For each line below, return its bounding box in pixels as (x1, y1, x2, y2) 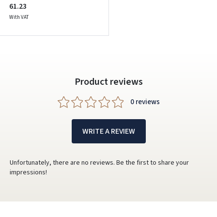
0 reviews (130, 97, 160, 107)
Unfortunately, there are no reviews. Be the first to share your (10, 157, 189, 168)
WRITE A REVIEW (82, 126, 135, 137)
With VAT (9, 13, 29, 21)
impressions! (10, 167, 47, 177)
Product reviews (74, 75, 143, 89)
